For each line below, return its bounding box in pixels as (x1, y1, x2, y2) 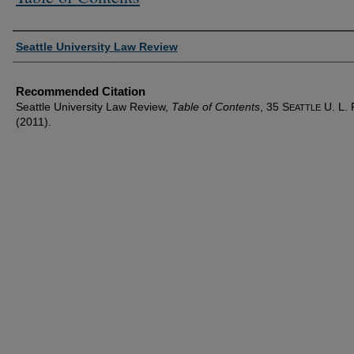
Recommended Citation (16, 84, 145, 98)
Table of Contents (171, 100, 260, 113)
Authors (13, 33, 63, 55)
